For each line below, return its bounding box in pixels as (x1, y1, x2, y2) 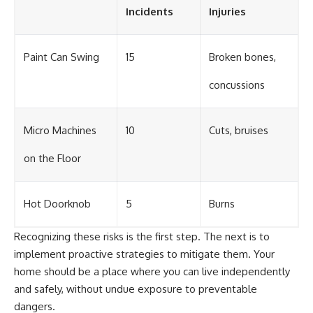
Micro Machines (24, 123, 96, 137)
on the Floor (24, 151, 81, 165)
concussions (209, 78, 265, 92)
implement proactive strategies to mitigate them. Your (14, 247, 275, 261)
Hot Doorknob (24, 196, 91, 210)
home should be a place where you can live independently (14, 264, 290, 278)
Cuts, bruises (209, 123, 268, 137)
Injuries (209, 4, 246, 18)
